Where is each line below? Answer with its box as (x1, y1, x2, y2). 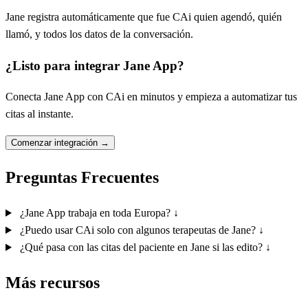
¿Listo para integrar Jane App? (5, 58, 184, 73)
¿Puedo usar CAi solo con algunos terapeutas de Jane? (16, 224, 258, 236)
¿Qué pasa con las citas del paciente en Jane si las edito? (16, 241, 265, 254)
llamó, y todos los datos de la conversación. (5, 27, 193, 40)
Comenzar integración (11, 137, 100, 148)
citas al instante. (5, 108, 74, 120)
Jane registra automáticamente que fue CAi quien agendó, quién (5, 10, 282, 23)
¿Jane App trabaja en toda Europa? (16, 207, 173, 219)
